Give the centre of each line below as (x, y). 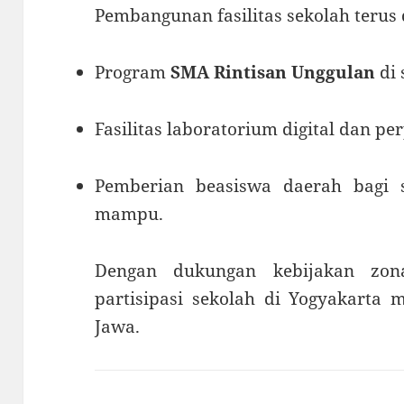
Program (133, 73)
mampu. (129, 213)
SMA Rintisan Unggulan (273, 73)
